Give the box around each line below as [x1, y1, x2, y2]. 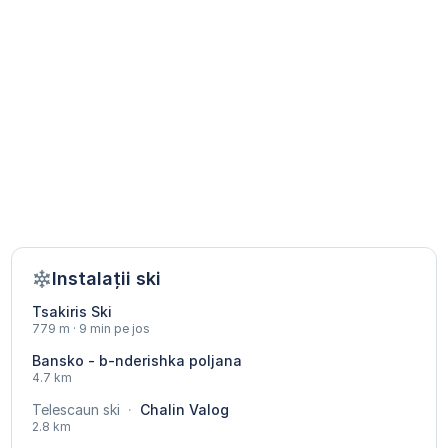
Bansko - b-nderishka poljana [31, 352, 242, 370]
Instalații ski [51, 268, 161, 290]
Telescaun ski [31, 401, 120, 419]
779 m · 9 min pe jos [31, 321, 150, 337]
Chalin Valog [135, 401, 229, 419]
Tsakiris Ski [31, 303, 112, 321]
